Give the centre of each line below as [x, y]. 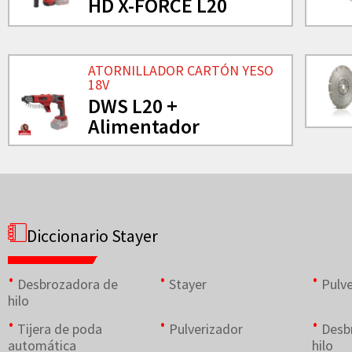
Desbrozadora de [68, 284]
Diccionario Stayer [92, 235]
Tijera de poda [60, 328]
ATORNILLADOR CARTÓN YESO [180, 70]
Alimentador [143, 126]
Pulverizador [206, 328]
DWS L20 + [132, 105]
